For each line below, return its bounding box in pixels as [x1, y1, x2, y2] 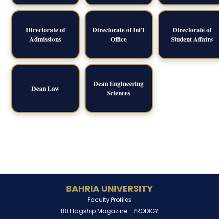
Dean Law [31, 83, 60, 93]
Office [110, 34, 127, 44]
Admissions [29, 34, 61, 44]
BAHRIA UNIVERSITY [66, 182, 153, 195]
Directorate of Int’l [92, 25, 145, 35]
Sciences [107, 88, 130, 98]
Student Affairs [171, 34, 213, 44]
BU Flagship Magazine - [61, 207, 133, 215]
